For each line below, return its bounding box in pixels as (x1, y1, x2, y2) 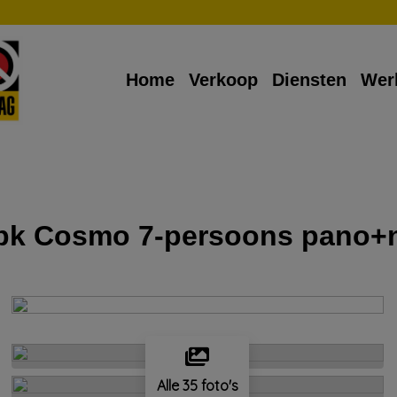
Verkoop (189, 70, 258, 90)
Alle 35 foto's (156, 376, 238, 394)
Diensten (272, 70, 346, 90)
